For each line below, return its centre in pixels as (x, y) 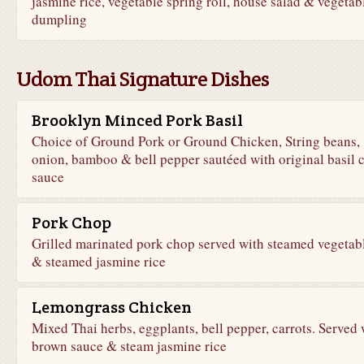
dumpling (59, 19)
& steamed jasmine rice (98, 261)
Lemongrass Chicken (111, 307)
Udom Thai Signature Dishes (142, 78)
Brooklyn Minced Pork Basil (137, 120)
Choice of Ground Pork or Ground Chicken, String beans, (195, 141)
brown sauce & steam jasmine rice (129, 346)
